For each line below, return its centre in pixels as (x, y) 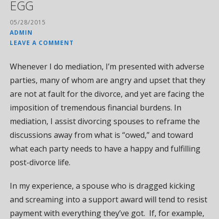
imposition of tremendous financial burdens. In (96, 107)
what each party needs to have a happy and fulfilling (105, 148)
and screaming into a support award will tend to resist (109, 199)
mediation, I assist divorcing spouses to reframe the (105, 121)
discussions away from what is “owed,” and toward (101, 135)
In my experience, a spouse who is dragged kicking (102, 186)
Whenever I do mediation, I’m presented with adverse (107, 66)
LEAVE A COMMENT (42, 42)
